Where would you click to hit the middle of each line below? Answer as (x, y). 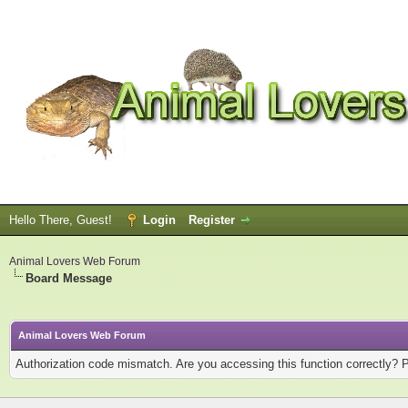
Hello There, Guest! (62, 220)
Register (212, 220)
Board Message (69, 278)
